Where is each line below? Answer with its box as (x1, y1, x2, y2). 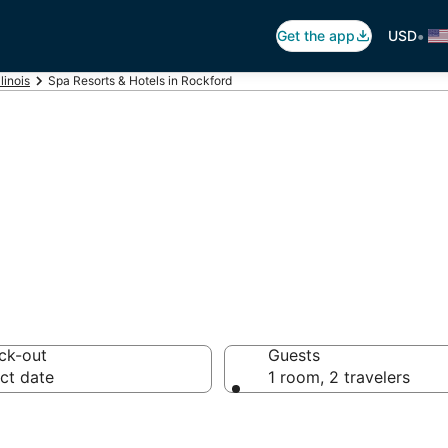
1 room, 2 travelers (268, 367, 410, 387)
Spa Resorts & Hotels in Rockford (48, 73, 232, 88)
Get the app (277, 27, 355, 44)
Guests (268, 345, 320, 365)
